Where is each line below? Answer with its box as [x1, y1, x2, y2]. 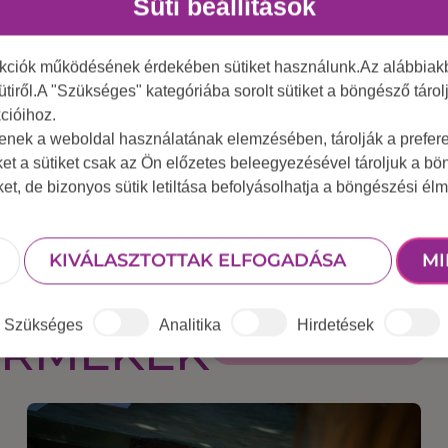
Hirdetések [297, 316, 374, 334]
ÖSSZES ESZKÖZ [233, 332, 384, 355]
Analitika [159, 316, 221, 334]
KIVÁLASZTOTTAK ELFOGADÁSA [48, 249, 346, 272]
